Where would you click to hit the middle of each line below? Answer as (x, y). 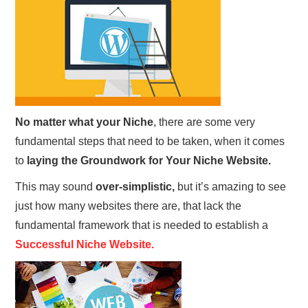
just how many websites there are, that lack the (129, 206)
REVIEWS (47, 23)
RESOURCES (52, 129)
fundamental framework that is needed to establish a (142, 225)
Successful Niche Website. (85, 244)
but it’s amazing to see (231, 187)
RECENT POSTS (59, 93)
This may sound (56, 187)
